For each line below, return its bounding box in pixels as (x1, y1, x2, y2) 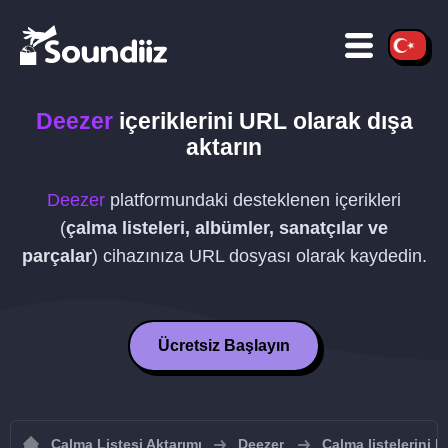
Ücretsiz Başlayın (158, 337, 290, 354)
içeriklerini (112, 108, 239, 134)
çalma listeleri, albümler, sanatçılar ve (66, 218, 388, 238)
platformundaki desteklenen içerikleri (105, 190, 401, 210)
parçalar (21, 246, 92, 266)
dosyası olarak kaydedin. (223, 246, 427, 266)
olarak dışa (286, 108, 413, 134)
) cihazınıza (91, 246, 189, 266)
